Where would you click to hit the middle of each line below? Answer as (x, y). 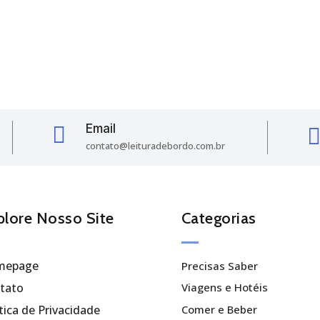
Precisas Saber (219, 265)
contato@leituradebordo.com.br (156, 145)
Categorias (219, 218)
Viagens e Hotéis (224, 287)
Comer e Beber (219, 309)
